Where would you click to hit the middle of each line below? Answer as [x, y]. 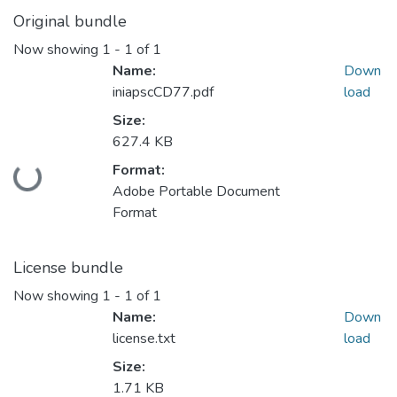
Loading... [45, 175]
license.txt [144, 339]
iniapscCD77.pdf [163, 93]
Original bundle [70, 21]
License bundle [68, 268]
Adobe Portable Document [196, 192]
